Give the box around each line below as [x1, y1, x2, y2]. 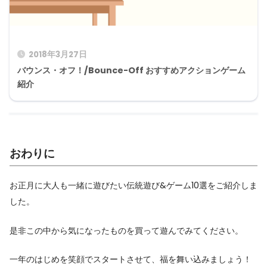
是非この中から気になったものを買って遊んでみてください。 [10, 224, 243, 237]
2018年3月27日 [29, 48, 87, 60]
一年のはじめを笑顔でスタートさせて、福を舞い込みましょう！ [10, 253, 252, 266]
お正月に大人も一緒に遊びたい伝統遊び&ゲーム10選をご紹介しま [10, 179, 257, 192]
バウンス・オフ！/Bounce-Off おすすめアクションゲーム [17, 64, 246, 76]
